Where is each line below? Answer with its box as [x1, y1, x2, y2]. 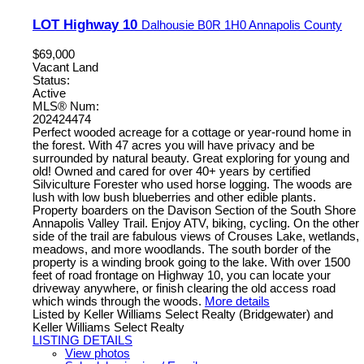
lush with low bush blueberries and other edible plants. [32, 190, 316, 204]
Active [32, 86, 66, 100]
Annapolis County [249, 19, 342, 32]
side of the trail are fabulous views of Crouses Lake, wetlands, [32, 229, 359, 243]
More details [205, 294, 270, 308]
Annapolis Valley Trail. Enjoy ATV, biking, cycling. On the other [32, 216, 359, 230]
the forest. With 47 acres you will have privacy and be [32, 138, 314, 152]
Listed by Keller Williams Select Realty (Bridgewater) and [32, 307, 333, 321]
